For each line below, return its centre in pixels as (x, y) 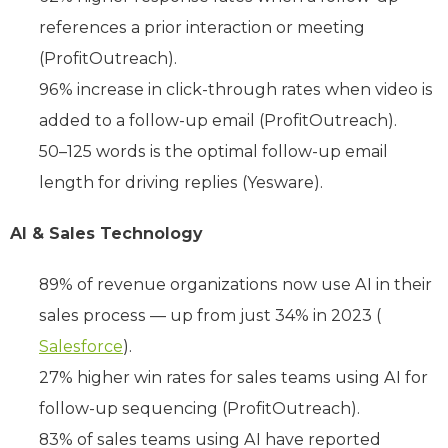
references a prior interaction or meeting (202, 27)
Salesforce (81, 346)
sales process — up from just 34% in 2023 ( (210, 315)
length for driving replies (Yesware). (181, 182)
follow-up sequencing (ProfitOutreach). (199, 408)
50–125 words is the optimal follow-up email (213, 151)
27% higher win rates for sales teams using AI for (233, 377)
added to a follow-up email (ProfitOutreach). (218, 120)
